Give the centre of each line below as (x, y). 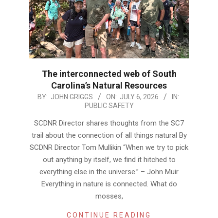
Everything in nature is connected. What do (109, 184)
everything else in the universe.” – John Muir (109, 172)
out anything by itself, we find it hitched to (109, 160)
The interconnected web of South (109, 74)
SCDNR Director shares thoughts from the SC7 (109, 123)
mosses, (109, 196)
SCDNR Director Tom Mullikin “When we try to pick (109, 148)
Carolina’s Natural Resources (109, 86)
